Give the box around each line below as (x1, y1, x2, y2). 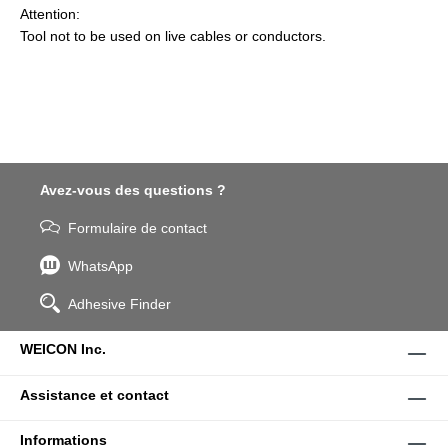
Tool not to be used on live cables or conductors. (20, 28, 326, 45)
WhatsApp (68, 258, 133, 275)
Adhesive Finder (68, 296, 171, 313)
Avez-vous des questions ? (40, 182, 226, 199)
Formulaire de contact (68, 220, 207, 237)
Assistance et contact (20, 387, 169, 404)
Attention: (20, 6, 80, 23)
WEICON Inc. (20, 341, 106, 358)
